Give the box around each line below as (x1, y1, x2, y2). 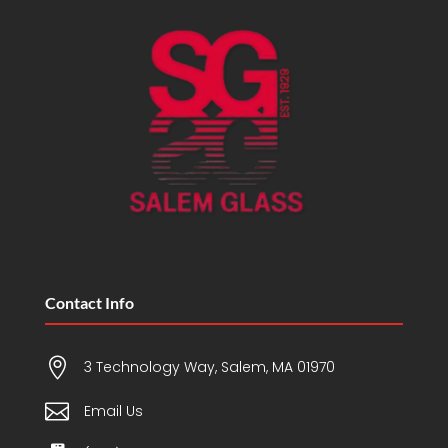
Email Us (83, 400, 143, 421)
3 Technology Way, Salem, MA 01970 (83, 356, 335, 377)
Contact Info (44, 292, 134, 312)
